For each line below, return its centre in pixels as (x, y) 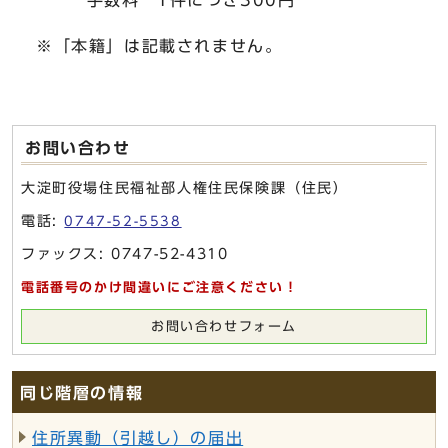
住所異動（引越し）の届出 (138, 438)
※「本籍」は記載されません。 (159, 46)
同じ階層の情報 (82, 393)
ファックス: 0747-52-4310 (125, 253)
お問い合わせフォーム (224, 326)
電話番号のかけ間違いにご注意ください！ (160, 287)
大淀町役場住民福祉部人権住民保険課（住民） (185, 187)
